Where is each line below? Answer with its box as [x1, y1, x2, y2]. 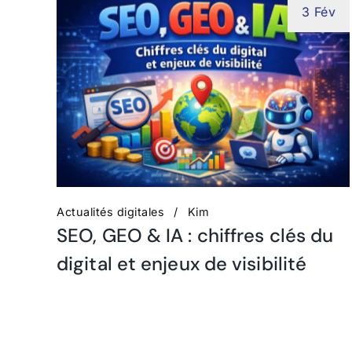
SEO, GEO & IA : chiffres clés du [57, 222, 334, 247]
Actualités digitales [57, 204, 164, 218]
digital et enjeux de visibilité [57, 251, 307, 276]
